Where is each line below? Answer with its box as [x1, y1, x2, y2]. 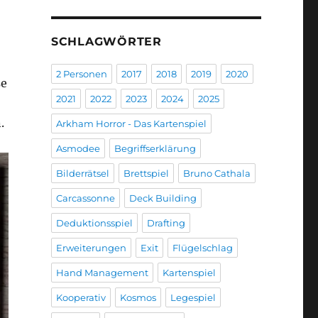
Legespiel [170, 292, 216, 304]
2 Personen [55, 68, 107, 80]
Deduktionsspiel [55, 217, 133, 229]
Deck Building [128, 192, 197, 204]
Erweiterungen [55, 242, 126, 254]
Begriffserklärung [114, 143, 196, 155]
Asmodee [55, 143, 100, 155]
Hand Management [55, 267, 148, 279]
